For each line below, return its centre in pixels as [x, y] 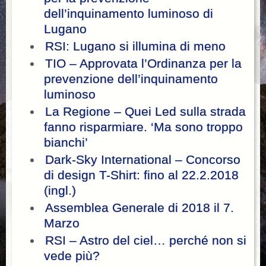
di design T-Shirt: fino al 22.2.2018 [141, 175]
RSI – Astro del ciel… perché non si [146, 240]
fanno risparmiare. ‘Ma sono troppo [143, 127]
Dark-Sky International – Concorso [143, 159]
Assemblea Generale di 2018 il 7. [140, 208]
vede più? [72, 256]
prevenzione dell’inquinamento [131, 79]
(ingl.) [60, 190]
